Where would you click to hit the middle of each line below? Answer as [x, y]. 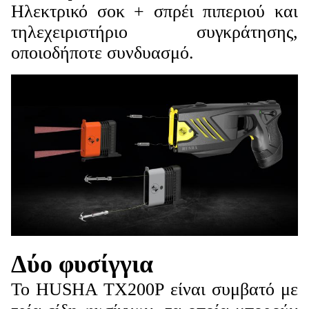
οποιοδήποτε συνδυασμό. [102, 53]
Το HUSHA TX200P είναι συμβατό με [154, 289]
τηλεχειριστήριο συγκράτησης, [154, 32]
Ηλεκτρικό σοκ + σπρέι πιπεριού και [154, 11]
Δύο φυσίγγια [82, 264]
